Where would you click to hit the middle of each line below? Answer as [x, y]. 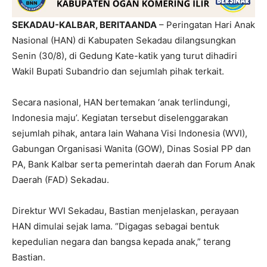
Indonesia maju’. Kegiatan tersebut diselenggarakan [120, 117]
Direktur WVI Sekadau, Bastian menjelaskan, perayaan [125, 210]
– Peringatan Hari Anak [206, 24]
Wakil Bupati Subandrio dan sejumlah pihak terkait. [118, 71]
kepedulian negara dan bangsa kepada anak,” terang [121, 241]
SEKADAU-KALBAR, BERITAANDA [84, 24]
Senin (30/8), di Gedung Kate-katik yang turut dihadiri [125, 55]
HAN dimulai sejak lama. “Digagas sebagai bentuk [116, 226]
